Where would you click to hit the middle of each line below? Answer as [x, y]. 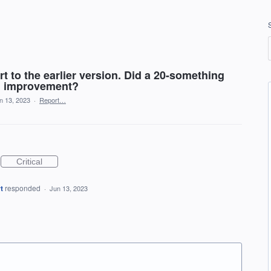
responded [23, 188]
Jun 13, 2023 [68, 188]
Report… [53, 100]
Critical [29, 162]
